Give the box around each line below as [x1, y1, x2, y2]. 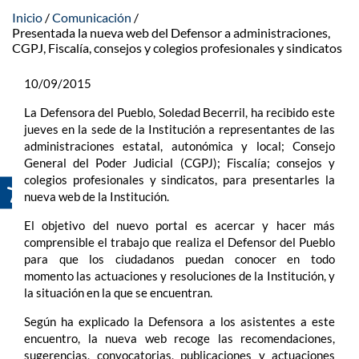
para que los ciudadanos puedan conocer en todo [24, 252, 335, 266]
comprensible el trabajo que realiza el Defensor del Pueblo [24, 235, 335, 249]
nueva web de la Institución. [24, 189, 169, 204]
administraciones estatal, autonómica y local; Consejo [24, 139, 335, 153]
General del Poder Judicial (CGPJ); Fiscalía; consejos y [24, 155, 335, 170]
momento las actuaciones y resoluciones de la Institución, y [24, 268, 335, 283]
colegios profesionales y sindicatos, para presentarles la [24, 172, 335, 187]
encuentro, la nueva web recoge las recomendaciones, [24, 331, 335, 345]
